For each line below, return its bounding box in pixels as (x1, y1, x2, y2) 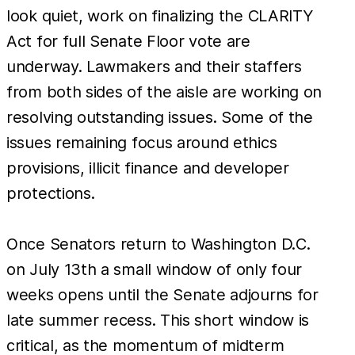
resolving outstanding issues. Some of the (6, 107, 313, 127)
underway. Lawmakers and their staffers (6, 56, 302, 76)
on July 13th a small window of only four (6, 259, 303, 279)
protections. (6, 183, 95, 203)
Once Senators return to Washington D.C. (6, 234, 311, 254)
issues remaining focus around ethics (6, 132, 277, 152)
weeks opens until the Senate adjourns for (6, 284, 319, 304)
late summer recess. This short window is (6, 310, 310, 330)
